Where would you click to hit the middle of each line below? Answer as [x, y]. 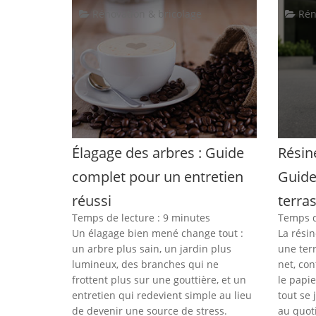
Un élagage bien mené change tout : [158, 233]
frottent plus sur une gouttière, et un [159, 279]
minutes [191, 217]
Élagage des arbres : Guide [158, 152]
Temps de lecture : [117, 217]
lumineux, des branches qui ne [145, 264]
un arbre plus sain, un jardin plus [152, 248]
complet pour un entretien [158, 176]
